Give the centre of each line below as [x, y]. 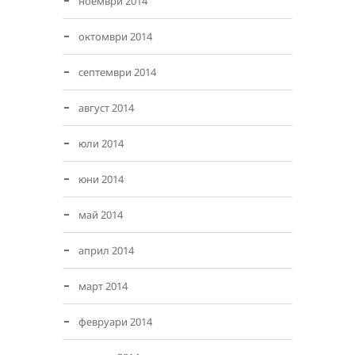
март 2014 [103, 286]
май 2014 [101, 215]
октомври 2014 [115, 36]
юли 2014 [101, 143]
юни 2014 [101, 179]
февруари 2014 [115, 322]
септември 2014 [117, 72]
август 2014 [106, 108]
